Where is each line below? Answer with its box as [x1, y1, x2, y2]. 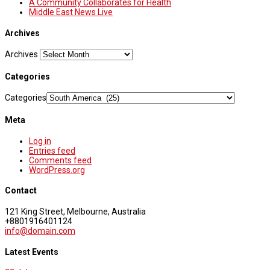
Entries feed [29, 145, 75, 155]
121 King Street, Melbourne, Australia [5, 206, 146, 216]
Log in [29, 136, 51, 146]
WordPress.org [29, 165, 85, 175]
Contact [5, 186, 37, 196]
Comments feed [29, 155, 92, 165]
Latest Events [5, 246, 58, 257]
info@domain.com [5, 225, 75, 236]
